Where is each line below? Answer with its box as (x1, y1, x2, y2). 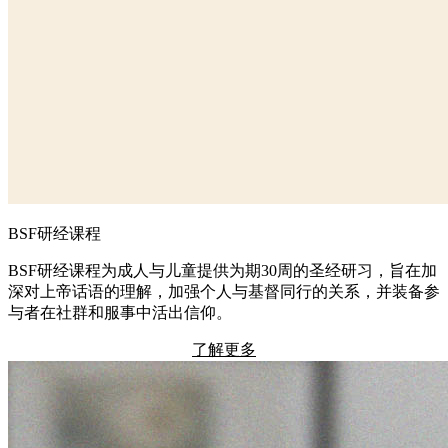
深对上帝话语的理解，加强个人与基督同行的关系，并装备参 (8, 282, 440, 300)
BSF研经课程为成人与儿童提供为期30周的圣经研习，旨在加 (8, 261, 437, 279)
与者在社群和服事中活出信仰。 (8, 303, 232, 321)
